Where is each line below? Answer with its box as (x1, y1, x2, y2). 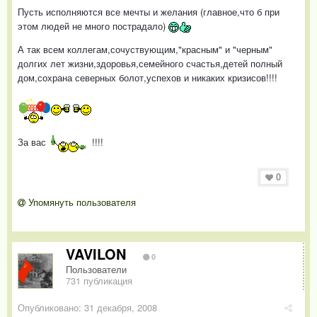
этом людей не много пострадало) (18, 19, 168, 33)
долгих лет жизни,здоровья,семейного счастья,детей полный (18, 57, 282, 71)
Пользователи (66, 262, 127, 276)
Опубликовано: (18, 300, 84, 314)
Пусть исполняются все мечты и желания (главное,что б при (18, 5, 279, 19)
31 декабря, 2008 (84, 300, 157, 314)
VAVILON (66, 243, 126, 264)
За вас (18, 135, 49, 149)
